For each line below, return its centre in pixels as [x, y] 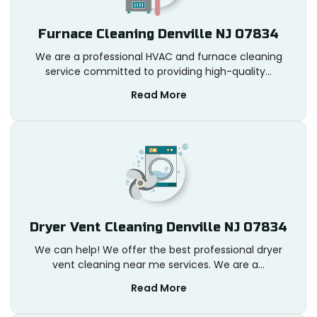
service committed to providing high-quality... [158, 72]
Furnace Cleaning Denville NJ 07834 [158, 34]
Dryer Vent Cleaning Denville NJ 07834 [158, 227]
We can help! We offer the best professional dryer [158, 250]
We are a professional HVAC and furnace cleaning [158, 57]
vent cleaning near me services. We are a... [158, 265]
